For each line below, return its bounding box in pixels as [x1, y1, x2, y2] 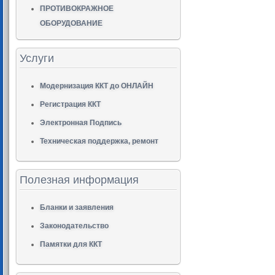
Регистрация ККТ [40, 100, 101, 109]
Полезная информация [20, 174, 139, 186]
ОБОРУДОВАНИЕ [40, 19, 103, 28]
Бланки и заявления [40, 203, 114, 212]
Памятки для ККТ [40, 240, 102, 249]
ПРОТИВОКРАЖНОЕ [40, 4, 114, 13]
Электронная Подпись [40, 118, 122, 127]
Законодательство [40, 222, 109, 230]
